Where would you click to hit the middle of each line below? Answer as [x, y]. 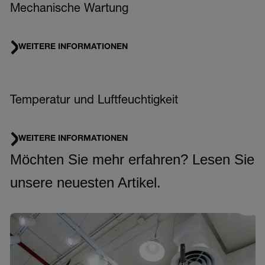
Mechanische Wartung [69, 9]
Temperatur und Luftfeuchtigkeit [94, 101]
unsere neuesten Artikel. [85, 182]
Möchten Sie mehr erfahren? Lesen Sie [132, 159]
